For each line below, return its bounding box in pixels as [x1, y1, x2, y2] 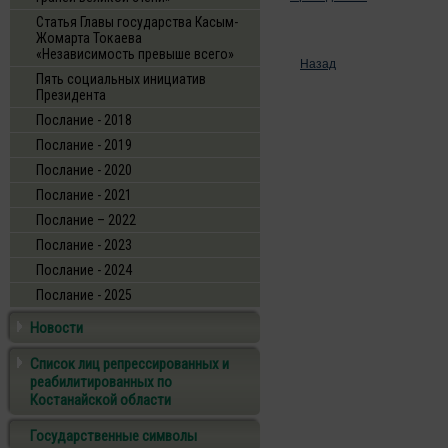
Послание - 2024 [36, 262, 132, 278]
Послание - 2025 [36, 287, 132, 303]
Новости [30, 319, 83, 337]
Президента [36, 87, 106, 103]
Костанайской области [30, 391, 171, 409]
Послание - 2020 [36, 162, 132, 178]
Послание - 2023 [36, 237, 132, 253]
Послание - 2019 [36, 137, 132, 153]
